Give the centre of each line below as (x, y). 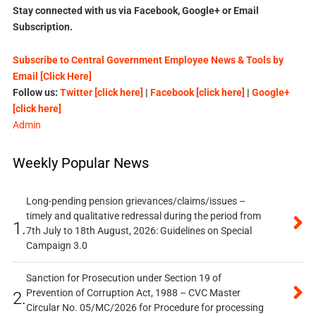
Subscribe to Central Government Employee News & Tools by (148, 60)
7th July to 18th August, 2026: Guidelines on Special (139, 230)
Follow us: (36, 92)
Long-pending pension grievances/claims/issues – (135, 201)
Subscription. (42, 26)
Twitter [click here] (101, 92)
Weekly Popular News (80, 163)
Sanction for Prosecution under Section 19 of (123, 278)
